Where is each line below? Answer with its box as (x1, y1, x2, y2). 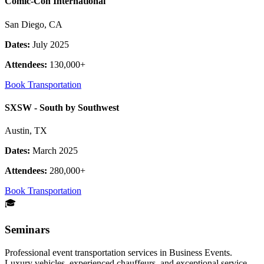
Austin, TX (5, 126, 47, 136)
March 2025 (32, 146, 78, 156)
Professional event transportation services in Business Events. (5, 247, 232, 258)
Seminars (5, 223, 49, 236)
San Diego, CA (5, 19, 62, 29)
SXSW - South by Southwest (5, 102, 119, 113)
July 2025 (32, 39, 69, 49)
